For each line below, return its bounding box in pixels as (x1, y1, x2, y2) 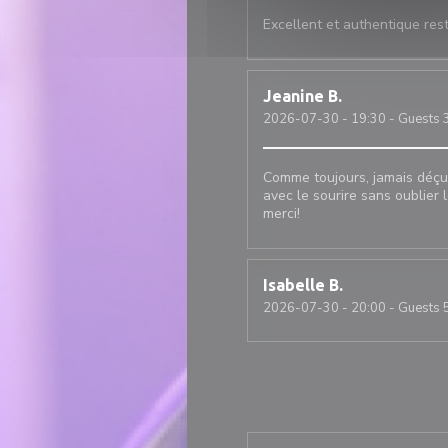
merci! (263, 204, 300, 223)
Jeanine (263, 87, 324, 105)
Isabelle (263, 276, 325, 294)
